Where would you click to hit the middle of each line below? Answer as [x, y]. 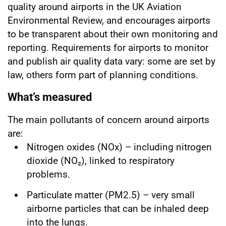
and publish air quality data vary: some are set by [111, 61]
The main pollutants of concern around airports [108, 120]
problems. [48, 174]
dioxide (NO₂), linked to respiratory [101, 160]
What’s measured [50, 97]
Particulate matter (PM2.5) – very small [111, 195]
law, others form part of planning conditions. [104, 75]
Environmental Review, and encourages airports [109, 20]
